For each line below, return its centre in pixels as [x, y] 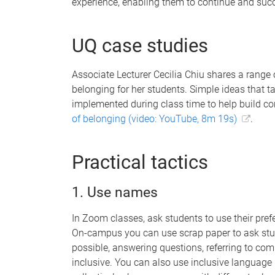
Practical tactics [140, 162]
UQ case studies [140, 45]
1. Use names [115, 192]
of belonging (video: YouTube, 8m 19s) [154, 118]
